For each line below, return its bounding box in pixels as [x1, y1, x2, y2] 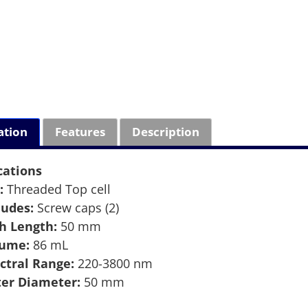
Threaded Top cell [3, 180, 111, 197]
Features [54, 124, 105, 140]
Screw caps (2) [34, 199, 120, 216]
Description [132, 124, 200, 140]
